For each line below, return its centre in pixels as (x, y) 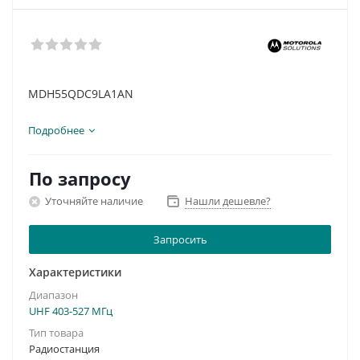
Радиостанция (64, 349)
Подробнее (56, 130)
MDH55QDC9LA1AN (81, 94)
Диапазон (53, 295)
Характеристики (75, 272)
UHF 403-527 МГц (71, 311)
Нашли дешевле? (228, 201)
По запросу (80, 178)
